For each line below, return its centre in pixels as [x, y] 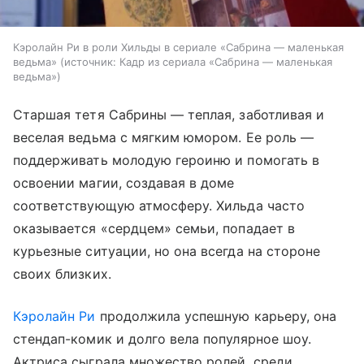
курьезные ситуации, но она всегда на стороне [167, 251]
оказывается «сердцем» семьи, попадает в [154, 229]
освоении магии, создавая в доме [124, 183]
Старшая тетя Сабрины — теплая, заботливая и [169, 115]
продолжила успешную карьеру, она [216, 316]
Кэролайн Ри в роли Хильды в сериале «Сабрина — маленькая [178, 48]
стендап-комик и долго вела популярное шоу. [162, 339]
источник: [90, 62]
